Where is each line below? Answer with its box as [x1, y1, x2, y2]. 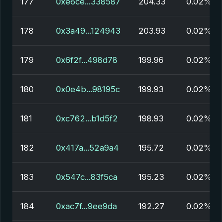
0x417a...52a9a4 [56, 143, 119, 153]
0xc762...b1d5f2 [56, 113, 118, 123]
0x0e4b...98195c [56, 84, 120, 94]
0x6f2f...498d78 [56, 55, 117, 65]
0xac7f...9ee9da [56, 201, 117, 211]
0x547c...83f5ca [56, 172, 117, 182]
